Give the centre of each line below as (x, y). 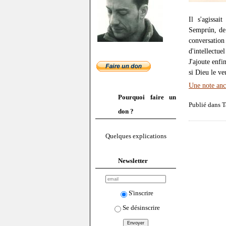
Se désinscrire (141, 207)
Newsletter (133, 160)
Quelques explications (136, 136)
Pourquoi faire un (147, 97)
